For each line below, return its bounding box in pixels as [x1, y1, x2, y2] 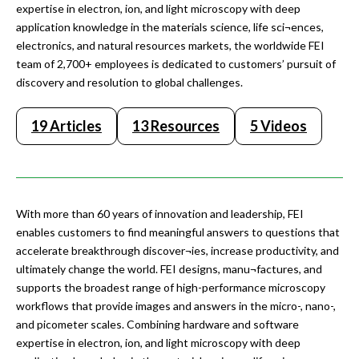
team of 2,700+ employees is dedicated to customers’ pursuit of [16, 57, 336, 71]
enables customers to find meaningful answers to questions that [16, 225, 340, 240]
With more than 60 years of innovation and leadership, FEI [16, 207, 304, 221]
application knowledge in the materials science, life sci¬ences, [16, 20, 324, 34]
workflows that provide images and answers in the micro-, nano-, [16, 299, 336, 313]
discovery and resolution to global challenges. [16, 75, 243, 90]
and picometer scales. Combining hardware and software [16, 317, 299, 332]
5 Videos [250, 117, 307, 135]
